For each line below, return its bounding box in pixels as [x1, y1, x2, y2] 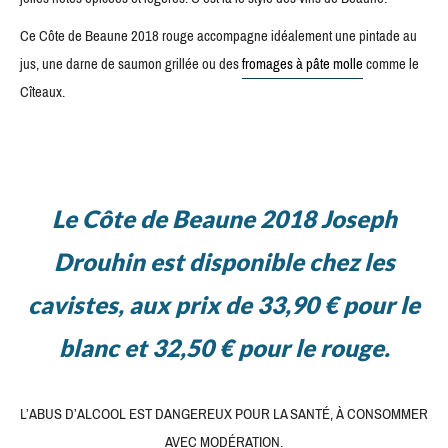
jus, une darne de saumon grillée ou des [20, 50, 242, 79]
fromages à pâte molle [242, 50, 363, 79]
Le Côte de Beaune [51, 204, 255, 234]
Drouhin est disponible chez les [53, 247, 395, 277]
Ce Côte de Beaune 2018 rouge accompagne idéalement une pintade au [20, 22, 417, 51]
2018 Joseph [259, 204, 397, 234]
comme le [363, 50, 419, 79]
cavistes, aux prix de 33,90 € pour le [28, 290, 420, 320]
